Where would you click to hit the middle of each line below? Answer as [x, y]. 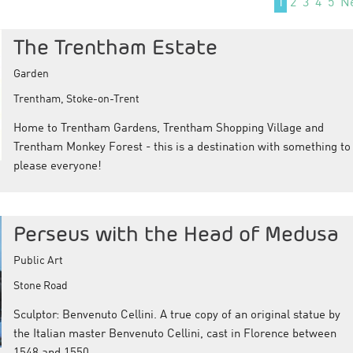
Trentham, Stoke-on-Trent [76, 99]
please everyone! [57, 167]
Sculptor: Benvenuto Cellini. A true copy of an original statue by [176, 316]
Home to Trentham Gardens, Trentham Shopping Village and [168, 129]
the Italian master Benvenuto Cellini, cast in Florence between [175, 335]
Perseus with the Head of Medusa [176, 234]
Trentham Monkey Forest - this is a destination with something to [182, 148]
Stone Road [40, 286]
